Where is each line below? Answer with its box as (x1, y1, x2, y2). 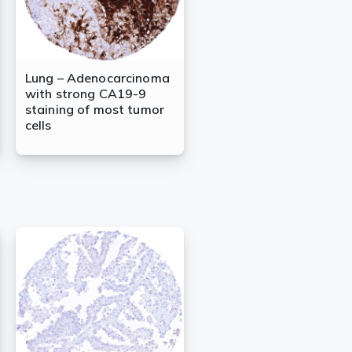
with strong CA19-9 (24, 86, 147, 102)
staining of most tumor (24, 101, 165, 118)
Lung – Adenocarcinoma (24, 70, 170, 86)
